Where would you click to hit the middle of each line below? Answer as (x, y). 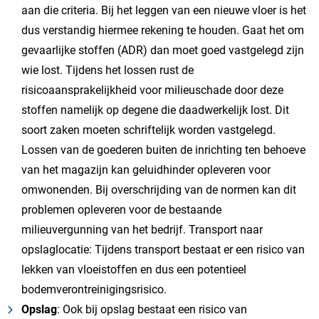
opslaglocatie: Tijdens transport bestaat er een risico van (163, 250)
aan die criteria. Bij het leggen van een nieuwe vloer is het (164, 10)
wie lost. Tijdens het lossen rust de (108, 70)
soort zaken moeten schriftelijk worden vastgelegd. (148, 130)
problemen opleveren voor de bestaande (121, 210)
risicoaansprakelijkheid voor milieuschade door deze (152, 90)
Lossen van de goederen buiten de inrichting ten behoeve (163, 150)
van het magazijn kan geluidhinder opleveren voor (146, 170)
